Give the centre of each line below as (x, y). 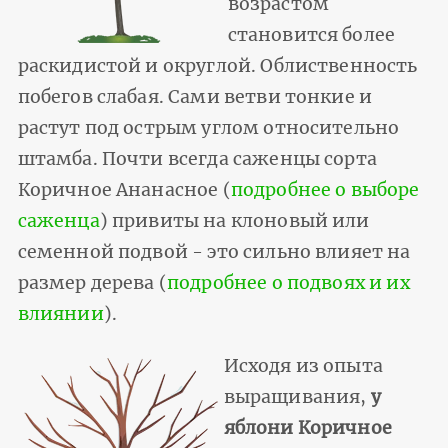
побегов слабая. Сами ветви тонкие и (195, 96)
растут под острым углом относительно (208, 127)
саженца (58, 220)
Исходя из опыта (303, 365)
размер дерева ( (92, 282)
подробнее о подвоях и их (288, 282)
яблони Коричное (307, 427)
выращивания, (297, 396)
